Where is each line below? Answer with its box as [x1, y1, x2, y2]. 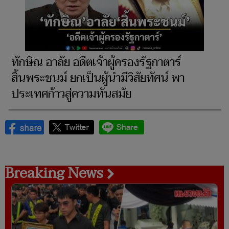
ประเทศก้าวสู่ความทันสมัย [11, 84, 131, 104]
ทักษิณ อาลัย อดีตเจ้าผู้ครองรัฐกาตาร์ [11, 52, 181, 72]
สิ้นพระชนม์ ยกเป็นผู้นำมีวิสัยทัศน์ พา [11, 68, 185, 88]
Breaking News [5, 161, 107, 186]
